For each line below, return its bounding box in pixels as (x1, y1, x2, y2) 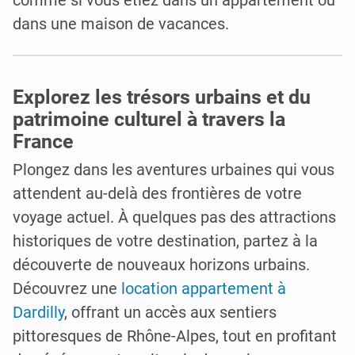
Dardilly (13, 302, 64, 322)
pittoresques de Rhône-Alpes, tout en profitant (13, 326, 337, 345)
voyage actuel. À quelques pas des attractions (13, 207, 336, 227)
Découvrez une (13, 278, 121, 298)
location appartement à (121, 278, 286, 298)
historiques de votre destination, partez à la (13, 231, 318, 250)
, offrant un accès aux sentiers (64, 302, 277, 322)
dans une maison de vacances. (13, 14, 229, 34)
